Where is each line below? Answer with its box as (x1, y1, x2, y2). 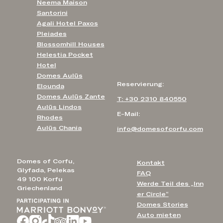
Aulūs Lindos (36, 104, 82, 110)
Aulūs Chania (36, 124, 82, 131)
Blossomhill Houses (36, 41, 105, 47)
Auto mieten (136, 212, 181, 219)
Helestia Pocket (36, 51, 93, 58)
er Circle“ (136, 191, 169, 198)
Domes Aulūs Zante (36, 93, 105, 100)
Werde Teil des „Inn (136, 181, 204, 187)
